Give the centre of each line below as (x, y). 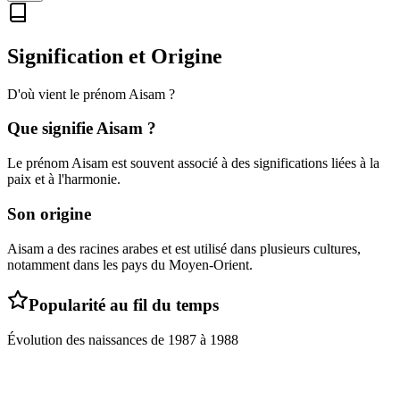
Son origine (49, 213)
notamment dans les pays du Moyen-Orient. (130, 264)
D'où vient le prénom (68, 94)
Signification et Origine (115, 56)
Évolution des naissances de (87, 340)
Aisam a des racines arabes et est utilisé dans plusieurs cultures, (184, 248)
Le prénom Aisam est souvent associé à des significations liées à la (193, 163)
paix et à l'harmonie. (64, 179)
